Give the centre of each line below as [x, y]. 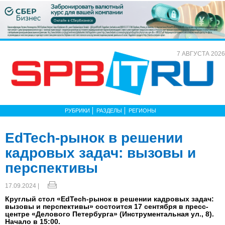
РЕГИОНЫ [142, 110]
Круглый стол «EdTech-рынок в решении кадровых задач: [109, 199]
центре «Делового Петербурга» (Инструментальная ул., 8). [109, 214]
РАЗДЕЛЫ [109, 110]
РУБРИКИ [77, 110]
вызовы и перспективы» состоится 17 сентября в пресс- [107, 206]
